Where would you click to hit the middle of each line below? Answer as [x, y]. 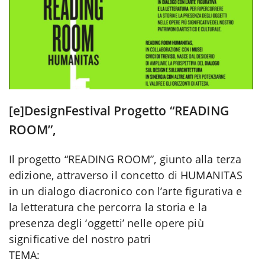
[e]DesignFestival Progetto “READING [119, 110]
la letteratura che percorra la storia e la [108, 207]
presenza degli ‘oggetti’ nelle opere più [106, 223]
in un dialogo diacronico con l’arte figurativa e [125, 191]
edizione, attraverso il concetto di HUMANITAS [125, 175]
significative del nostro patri [80, 239]
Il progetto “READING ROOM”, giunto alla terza [125, 159]
